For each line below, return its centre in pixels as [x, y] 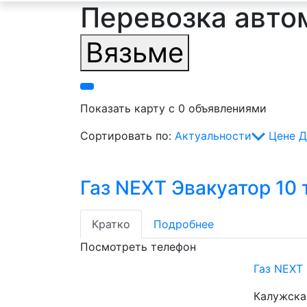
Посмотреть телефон [138, 247]
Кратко [111, 224]
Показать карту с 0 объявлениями [173, 108]
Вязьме [135, 52]
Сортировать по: [127, 136]
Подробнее [184, 224]
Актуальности [213, 136]
